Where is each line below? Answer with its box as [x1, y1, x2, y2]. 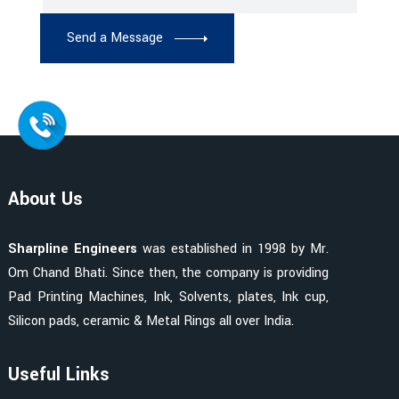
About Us [8, 186, 83, 213]
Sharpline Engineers [8, 240, 137, 259]
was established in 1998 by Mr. [137, 240, 329, 259]
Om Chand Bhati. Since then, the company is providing [8, 264, 329, 283]
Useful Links [8, 362, 110, 388]
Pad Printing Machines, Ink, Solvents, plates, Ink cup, [8, 288, 329, 307]
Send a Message [67, 28, 163, 48]
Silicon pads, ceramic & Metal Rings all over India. [8, 312, 294, 331]
